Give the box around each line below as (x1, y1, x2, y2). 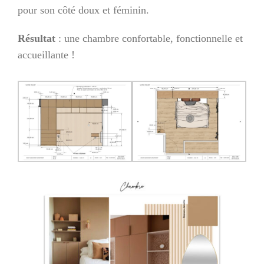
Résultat (18, 32, 55, 44)
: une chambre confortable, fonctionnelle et (55, 32, 243, 44)
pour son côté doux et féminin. (18, 4, 149, 16)
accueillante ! (18, 48, 75, 61)
